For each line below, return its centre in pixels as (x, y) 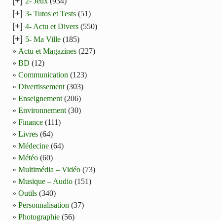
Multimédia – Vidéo (49, 170)
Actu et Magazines (47, 51)
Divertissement (41, 87)
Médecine (34, 146)
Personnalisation (44, 205)
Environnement (42, 110)
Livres (28, 134)
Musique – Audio (45, 182)
